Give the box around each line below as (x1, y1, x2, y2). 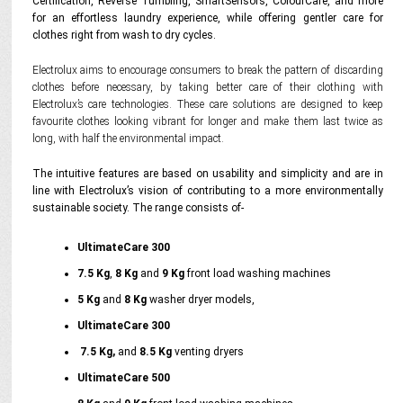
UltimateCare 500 (76, 372, 170, 384)
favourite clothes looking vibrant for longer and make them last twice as (31, 115, 383, 128)
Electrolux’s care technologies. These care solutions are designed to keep (31, 98, 383, 111)
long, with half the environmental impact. (31, 132, 224, 145)
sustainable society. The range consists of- (31, 201, 244, 214)
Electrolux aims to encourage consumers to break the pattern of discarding (31, 64, 383, 76)
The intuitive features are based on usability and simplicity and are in (31, 167, 383, 180)
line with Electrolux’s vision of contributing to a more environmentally (31, 184, 383, 197)
